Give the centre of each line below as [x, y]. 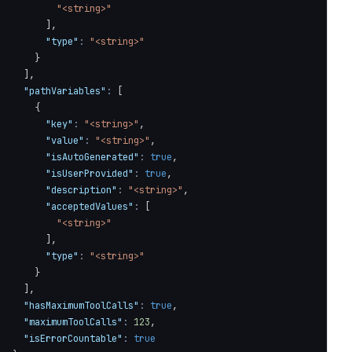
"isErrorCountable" [73, 339]
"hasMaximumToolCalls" [81, 306]
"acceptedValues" [90, 207]
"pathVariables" [65, 91]
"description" [81, 190]
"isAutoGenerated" [92, 157]
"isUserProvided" [90, 174]
